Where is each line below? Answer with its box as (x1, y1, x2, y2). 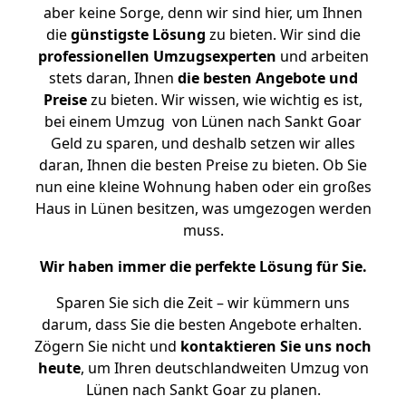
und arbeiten (275, 46, 369, 66)
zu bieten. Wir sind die (205, 24, 361, 44)
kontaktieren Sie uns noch (180, 336, 372, 356)
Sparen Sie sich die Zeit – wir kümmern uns (56, 293, 350, 313)
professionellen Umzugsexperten (37, 46, 276, 66)
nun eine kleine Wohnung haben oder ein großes (34, 177, 372, 197)
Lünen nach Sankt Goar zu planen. (85, 380, 321, 400)
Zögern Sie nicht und (34, 336, 180, 356)
